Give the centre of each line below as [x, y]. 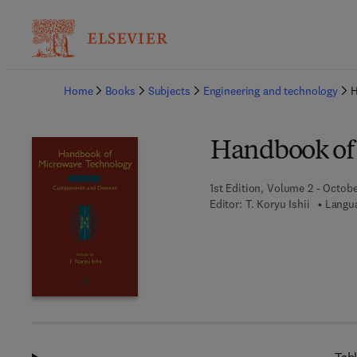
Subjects [169, 91]
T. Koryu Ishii [277, 204]
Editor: [226, 204]
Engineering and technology [271, 91]
